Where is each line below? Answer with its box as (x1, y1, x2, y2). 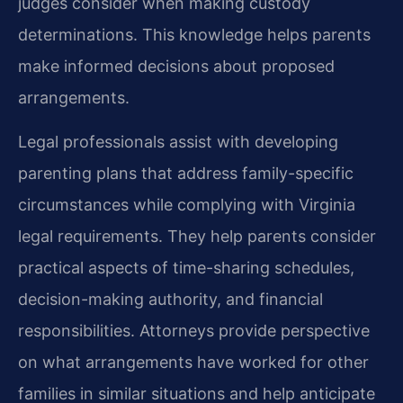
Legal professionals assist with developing (18, 132, 338, 152)
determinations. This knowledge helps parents (18, 24, 371, 44)
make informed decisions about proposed (18, 56, 335, 76)
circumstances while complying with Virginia (18, 195, 355, 215)
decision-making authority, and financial (18, 290, 323, 309)
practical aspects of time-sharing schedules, (18, 258, 354, 278)
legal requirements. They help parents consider (18, 227, 376, 246)
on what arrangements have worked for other (18, 353, 369, 372)
